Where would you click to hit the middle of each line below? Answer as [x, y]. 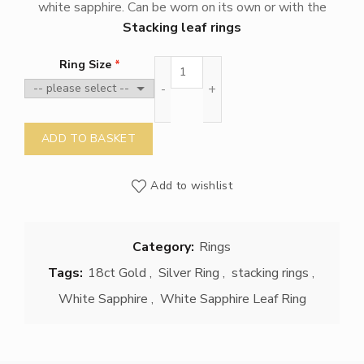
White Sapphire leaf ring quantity [273, 64]
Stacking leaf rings [182, 28]
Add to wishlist [191, 186]
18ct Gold [117, 273]
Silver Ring [189, 273]
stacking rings [270, 273]
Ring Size [85, 65]
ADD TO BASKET [89, 139]
